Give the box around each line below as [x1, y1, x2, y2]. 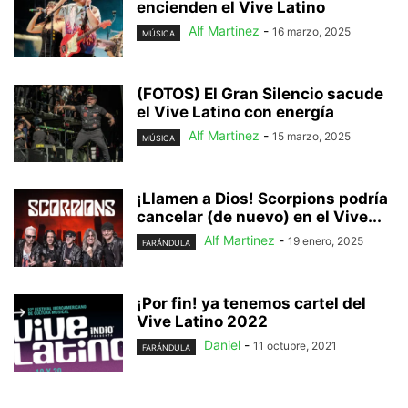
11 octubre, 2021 [253, 339, 337, 353]
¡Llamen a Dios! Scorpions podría [137, 189, 388, 209]
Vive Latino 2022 [137, 312, 268, 331]
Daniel [204, 337, 240, 353]
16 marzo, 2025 [272, 25, 351, 39]
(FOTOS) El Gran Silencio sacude [137, 85, 383, 104]
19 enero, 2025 [288, 234, 363, 249]
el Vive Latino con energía [137, 103, 334, 122]
